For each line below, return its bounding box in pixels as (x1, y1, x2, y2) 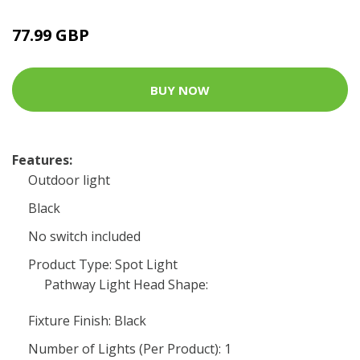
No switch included (28, 227, 141, 245)
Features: (12, 151, 72, 169)
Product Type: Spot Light (28, 256, 178, 273)
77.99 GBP (12, 24, 89, 46)
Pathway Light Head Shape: (44, 276, 208, 293)
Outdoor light (28, 171, 110, 189)
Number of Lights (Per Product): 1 (28, 340, 231, 358)
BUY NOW (150, 81, 210, 98)
